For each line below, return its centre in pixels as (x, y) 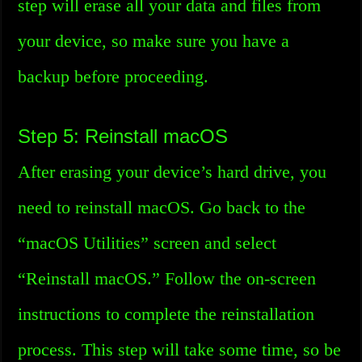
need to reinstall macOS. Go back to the (162, 207)
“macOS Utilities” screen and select (147, 243)
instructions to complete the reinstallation (166, 314)
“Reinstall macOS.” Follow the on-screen (167, 278)
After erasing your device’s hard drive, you (173, 172)
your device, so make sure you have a (154, 41)
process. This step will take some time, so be (180, 349)
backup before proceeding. (114, 76)
